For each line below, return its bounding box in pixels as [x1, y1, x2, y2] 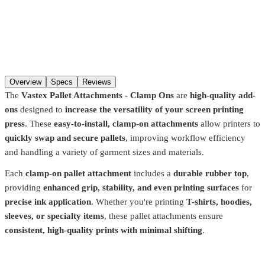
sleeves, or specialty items [5, 211, 104, 221]
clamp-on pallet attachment [25, 168, 131, 178]
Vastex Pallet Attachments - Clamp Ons [21, 90, 174, 100]
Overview [9, 77, 41, 86]
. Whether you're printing [91, 196, 186, 206]
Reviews [82, 77, 111, 86]
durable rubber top [173, 168, 247, 178]
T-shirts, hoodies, [186, 196, 252, 206]
